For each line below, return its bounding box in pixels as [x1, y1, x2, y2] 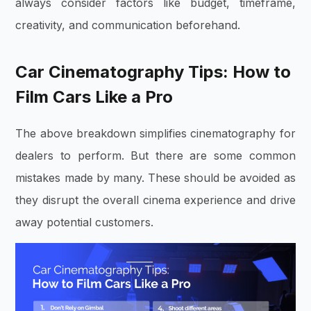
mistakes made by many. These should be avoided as [15, 170, 296, 185]
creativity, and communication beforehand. [15, 17, 244, 32]
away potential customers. [15, 215, 158, 229]
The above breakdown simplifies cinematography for [15, 126, 296, 140]
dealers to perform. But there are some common [15, 148, 296, 162]
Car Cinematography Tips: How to [15, 61, 292, 82]
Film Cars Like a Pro [15, 86, 174, 107]
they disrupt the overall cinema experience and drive [15, 192, 296, 207]
